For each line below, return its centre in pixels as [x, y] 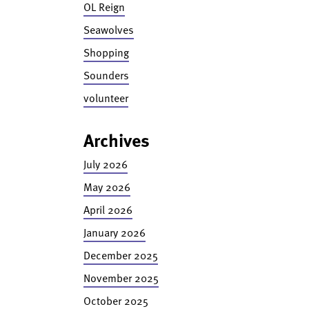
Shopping [106, 52]
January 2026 [114, 232]
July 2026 [105, 164]
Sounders [106, 75]
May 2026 [107, 187]
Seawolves [108, 30]
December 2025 [120, 255]
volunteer [106, 98]
